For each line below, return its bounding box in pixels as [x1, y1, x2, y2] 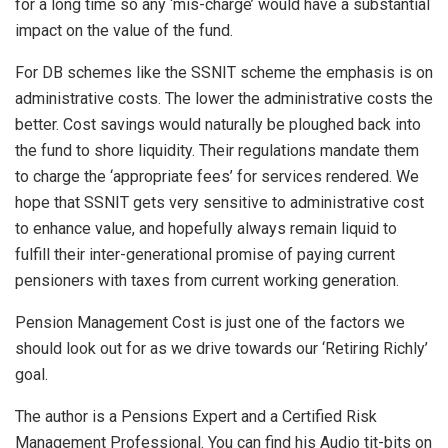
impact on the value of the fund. [15, 21, 233, 41]
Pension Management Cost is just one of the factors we [15, 313, 405, 333]
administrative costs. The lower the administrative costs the [15, 89, 433, 109]
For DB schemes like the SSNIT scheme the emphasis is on [15, 63, 433, 83]
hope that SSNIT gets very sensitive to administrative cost [15, 193, 424, 213]
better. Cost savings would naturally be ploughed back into [15, 115, 421, 135]
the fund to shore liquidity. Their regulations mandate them [15, 141, 419, 161]
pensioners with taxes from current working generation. [15, 271, 399, 291]
